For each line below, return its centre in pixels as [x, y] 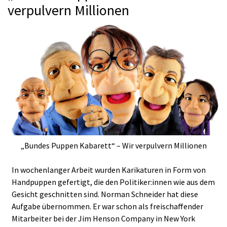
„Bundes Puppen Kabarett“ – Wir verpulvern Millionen [113, 146]
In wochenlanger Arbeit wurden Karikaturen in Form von [109, 170]
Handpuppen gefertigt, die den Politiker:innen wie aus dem [113, 182]
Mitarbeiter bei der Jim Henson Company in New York [103, 219]
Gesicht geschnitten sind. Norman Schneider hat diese [105, 194]
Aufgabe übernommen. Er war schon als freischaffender [107, 206]
